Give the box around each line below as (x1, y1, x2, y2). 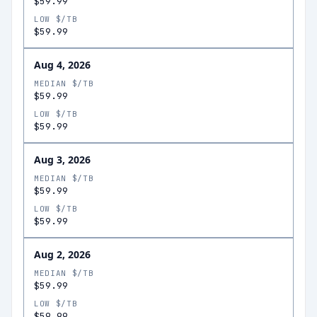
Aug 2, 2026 (34, 248, 91, 261)
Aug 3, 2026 (34, 153, 91, 166)
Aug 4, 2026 (34, 58, 91, 71)
